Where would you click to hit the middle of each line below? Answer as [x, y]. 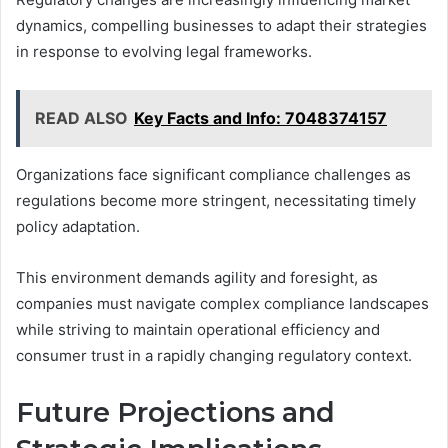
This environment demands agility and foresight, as [197, 277]
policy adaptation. [78, 226]
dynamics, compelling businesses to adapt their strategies [221, 25]
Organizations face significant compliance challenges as [213, 174]
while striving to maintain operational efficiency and [198, 329]
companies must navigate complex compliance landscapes [222, 303]
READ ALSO [81, 117]
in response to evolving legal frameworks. [164, 51]
